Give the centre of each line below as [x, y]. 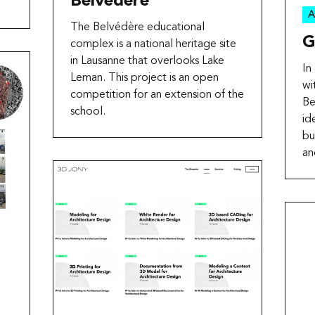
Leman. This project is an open [144, 78]
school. [88, 112]
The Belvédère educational [137, 28]
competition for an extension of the [157, 95]
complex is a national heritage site [153, 45]
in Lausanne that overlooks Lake [147, 62]
